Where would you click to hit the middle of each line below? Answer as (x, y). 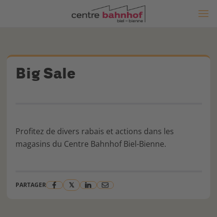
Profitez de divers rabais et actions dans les (94, 131)
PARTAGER (31, 185)
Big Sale (45, 73)
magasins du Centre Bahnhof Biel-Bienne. (91, 144)
